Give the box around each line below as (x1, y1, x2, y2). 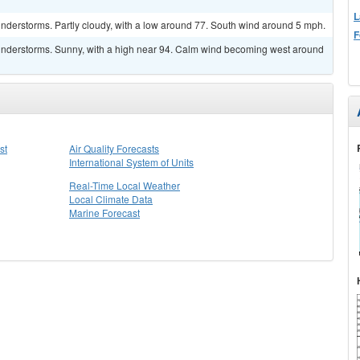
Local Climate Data (69, 192, 153, 206)
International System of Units (69, 155, 194, 169)
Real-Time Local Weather (69, 178, 180, 192)
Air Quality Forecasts (69, 141, 159, 155)
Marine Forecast (69, 206, 140, 219)
